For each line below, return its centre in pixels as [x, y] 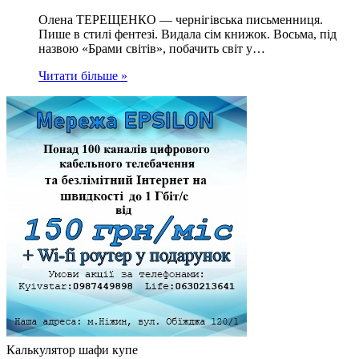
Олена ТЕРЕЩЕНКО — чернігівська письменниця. [181, 20]
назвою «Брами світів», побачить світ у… [152, 49]
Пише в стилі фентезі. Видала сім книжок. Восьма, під [188, 34]
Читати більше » [83, 76]
